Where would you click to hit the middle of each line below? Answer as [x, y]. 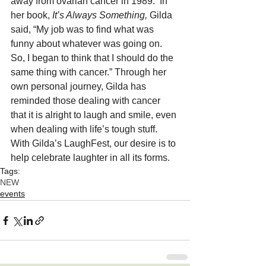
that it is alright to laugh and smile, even [95, 115]
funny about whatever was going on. [88, 44]
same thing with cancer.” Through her [90, 72]
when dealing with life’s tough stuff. [86, 129]
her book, [31, 15]
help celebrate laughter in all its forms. [90, 158]
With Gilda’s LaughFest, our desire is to [94, 144]
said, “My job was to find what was [83, 30]
